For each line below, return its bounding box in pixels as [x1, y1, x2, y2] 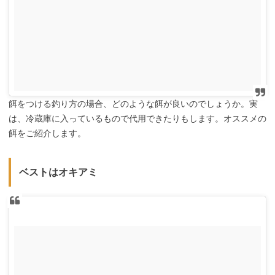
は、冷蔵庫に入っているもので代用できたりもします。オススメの [9, 113, 266, 123]
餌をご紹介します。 [9, 128, 86, 138]
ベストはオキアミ [18, 166, 98, 177]
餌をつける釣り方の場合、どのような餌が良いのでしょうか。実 [9, 98, 258, 109]
